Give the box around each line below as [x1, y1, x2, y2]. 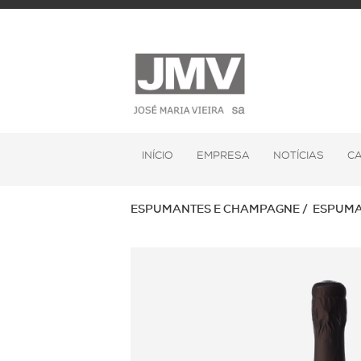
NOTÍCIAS [272, 150, 324, 161]
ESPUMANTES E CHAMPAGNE [131, 204, 300, 215]
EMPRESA [197, 150, 251, 161]
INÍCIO [142, 150, 174, 161]
